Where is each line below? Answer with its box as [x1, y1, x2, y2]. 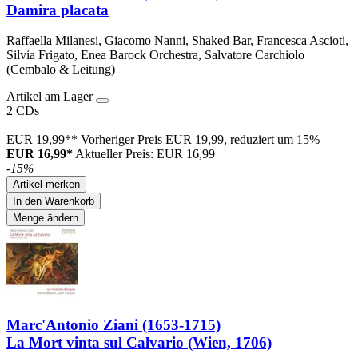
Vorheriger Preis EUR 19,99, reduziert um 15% [81, 133, 320, 147]
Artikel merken [13, 178, 80, 191]
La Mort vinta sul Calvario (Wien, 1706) [6, 334, 272, 352]
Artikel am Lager [6, 89, 96, 104]
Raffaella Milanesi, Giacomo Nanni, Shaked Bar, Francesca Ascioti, [6, 34, 348, 48]
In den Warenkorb [13, 195, 94, 208]
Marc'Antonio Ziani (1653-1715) [6, 316, 221, 334]
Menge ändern [13, 212, 78, 225]
